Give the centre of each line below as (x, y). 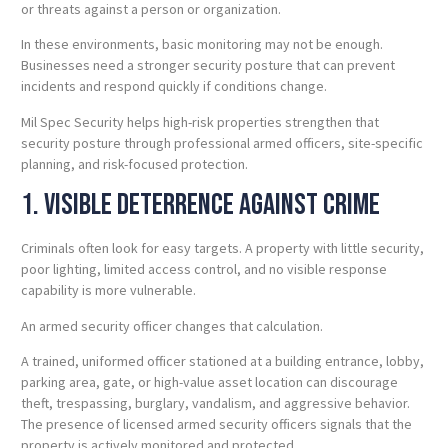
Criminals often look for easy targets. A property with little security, (222, 248)
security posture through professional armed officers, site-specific (222, 142)
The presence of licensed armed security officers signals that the (216, 424)
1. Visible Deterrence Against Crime (200, 205)
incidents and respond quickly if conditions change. (174, 86)
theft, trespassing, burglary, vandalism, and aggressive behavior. (215, 403)
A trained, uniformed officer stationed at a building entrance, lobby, (222, 361)
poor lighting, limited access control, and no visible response (204, 269)
